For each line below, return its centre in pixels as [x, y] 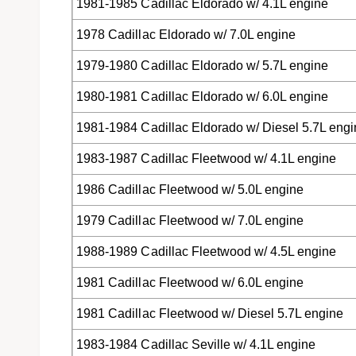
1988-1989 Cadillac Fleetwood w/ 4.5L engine [207, 252]
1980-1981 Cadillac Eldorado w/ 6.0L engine [203, 97]
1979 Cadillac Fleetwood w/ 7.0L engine [190, 221]
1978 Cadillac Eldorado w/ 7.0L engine [186, 35]
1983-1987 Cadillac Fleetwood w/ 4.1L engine [207, 159]
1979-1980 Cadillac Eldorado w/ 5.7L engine [203, 66]
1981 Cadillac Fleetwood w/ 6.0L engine [190, 283]
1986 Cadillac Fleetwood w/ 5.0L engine [190, 190]
